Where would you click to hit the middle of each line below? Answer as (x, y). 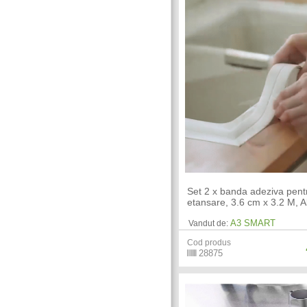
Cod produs (209, 242)
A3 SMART (253, 223)
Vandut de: (209, 223)
